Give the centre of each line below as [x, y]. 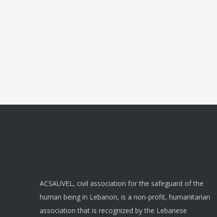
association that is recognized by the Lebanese [113, 211]
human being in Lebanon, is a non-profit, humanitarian [125, 197]
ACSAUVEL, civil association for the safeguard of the [122, 184]
